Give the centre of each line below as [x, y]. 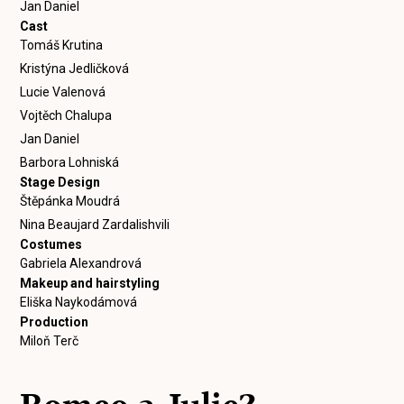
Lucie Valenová [63, 92]
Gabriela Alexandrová [81, 263]
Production [55, 322]
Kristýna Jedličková [75, 69]
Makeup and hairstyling [90, 283]
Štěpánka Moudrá [70, 201]
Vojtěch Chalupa [66, 115]
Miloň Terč [50, 341]
